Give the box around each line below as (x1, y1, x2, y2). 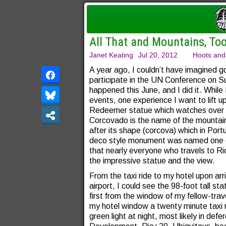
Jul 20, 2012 (138, 51, 178, 59)
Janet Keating (89, 51, 133, 59)
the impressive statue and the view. (89, 156, 215, 165)
